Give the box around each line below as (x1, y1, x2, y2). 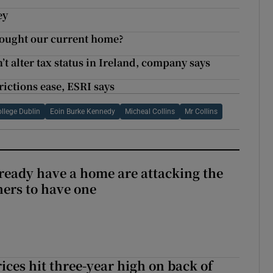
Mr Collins (184, 108, 218, 116)
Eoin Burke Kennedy (49, 108, 115, 116)
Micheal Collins (124, 108, 175, 116)
